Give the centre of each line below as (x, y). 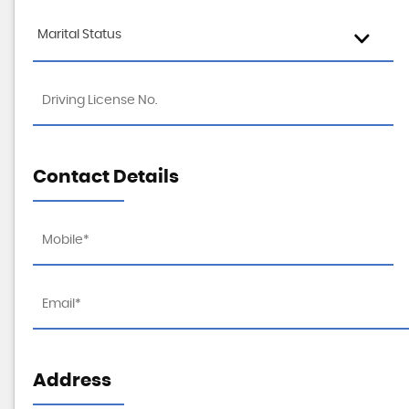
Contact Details (106, 177)
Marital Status (79, 35)
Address (72, 381)
